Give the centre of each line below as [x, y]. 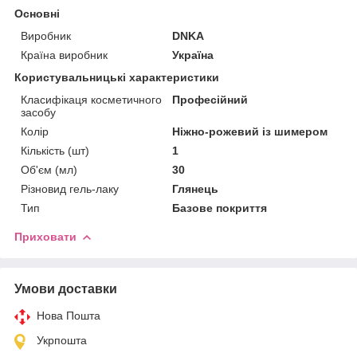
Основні [37, 13]
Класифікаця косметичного [91, 99]
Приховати [45, 236]
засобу [38, 112]
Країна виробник [64, 55]
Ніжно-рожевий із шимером [250, 131]
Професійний [210, 99]
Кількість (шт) [55, 150]
